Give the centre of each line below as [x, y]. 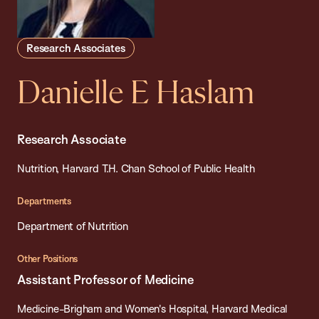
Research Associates [76, 48]
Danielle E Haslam [136, 94]
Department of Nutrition [73, 226]
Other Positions [48, 259]
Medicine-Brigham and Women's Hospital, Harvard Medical [152, 309]
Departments [44, 201]
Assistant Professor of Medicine [105, 280]
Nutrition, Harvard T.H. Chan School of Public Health [136, 169]
